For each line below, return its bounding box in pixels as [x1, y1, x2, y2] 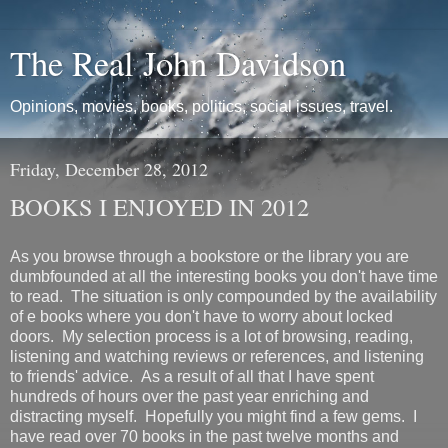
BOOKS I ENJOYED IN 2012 [10, 190, 309, 223]
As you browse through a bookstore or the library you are [10, 247, 409, 265]
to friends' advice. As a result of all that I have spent [10, 367, 374, 385]
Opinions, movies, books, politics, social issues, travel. [10, 98, 393, 115]
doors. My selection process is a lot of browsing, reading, [10, 327, 413, 345]
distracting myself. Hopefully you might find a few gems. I [10, 407, 417, 425]
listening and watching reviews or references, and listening [10, 347, 424, 365]
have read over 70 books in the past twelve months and [10, 427, 399, 445]
